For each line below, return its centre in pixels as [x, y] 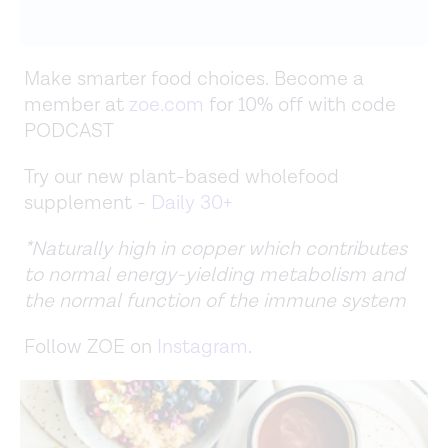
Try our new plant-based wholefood [181, 177]
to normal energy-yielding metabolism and [214, 275]
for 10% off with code [300, 105]
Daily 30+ [189, 203]
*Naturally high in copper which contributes [215, 249]
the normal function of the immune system [215, 301]
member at [74, 105]
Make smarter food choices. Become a [194, 79]
